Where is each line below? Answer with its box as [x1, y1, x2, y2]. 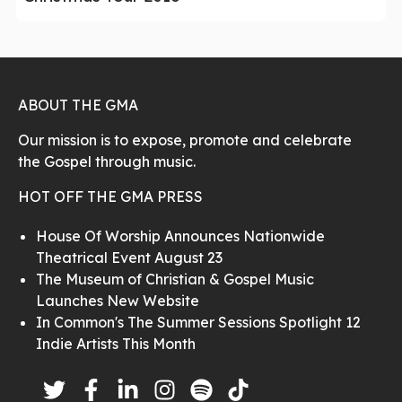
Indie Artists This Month [36, 334, 196, 353]
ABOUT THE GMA [18, 95, 138, 114]
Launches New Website [36, 291, 199, 310]
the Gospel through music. [18, 152, 196, 170]
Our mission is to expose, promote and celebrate [18, 130, 352, 149]
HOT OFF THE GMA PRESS [18, 187, 203, 205]
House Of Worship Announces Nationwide [36, 226, 325, 245]
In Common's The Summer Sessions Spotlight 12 [36, 312, 361, 331]
